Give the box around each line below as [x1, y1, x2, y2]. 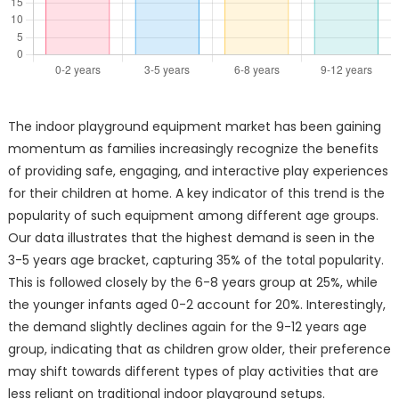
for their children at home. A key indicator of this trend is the [7, 184, 385, 203]
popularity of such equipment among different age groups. [7, 207, 379, 225]
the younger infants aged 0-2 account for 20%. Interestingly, [7, 296, 386, 314]
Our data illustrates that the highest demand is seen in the [7, 229, 375, 248]
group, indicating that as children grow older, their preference [7, 340, 391, 359]
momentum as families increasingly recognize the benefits [7, 140, 379, 159]
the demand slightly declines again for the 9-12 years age [7, 318, 367, 337]
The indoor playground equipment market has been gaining [7, 118, 381, 136]
